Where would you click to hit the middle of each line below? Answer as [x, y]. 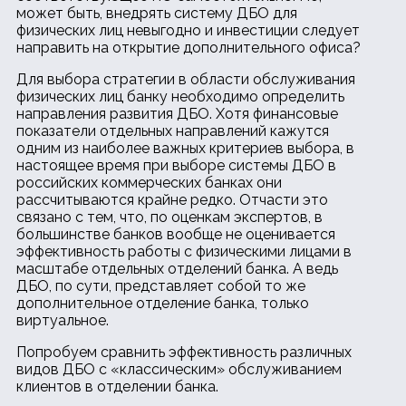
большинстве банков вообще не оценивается [176, 235]
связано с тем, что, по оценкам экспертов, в [169, 217]
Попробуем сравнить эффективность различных [184, 353]
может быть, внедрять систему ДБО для [157, 14]
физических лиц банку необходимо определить [180, 97]
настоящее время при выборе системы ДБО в [176, 166]
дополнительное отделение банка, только [163, 304]
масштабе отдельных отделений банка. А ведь [177, 269]
